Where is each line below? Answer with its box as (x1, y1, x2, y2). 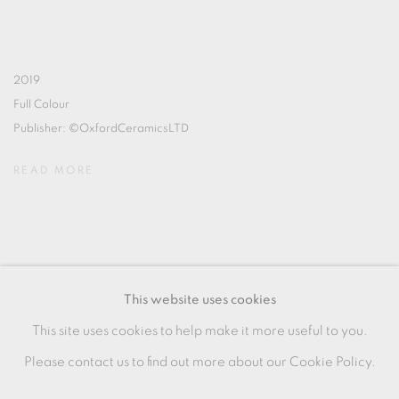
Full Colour (13, 99, 69, 110)
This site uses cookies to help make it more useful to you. (31, 324, 368, 338)
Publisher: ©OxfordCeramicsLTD (13, 123, 189, 134)
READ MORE (13, 165, 94, 175)
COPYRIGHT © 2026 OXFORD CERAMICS (13, 305, 265, 315)
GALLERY (13, 337, 69, 346)
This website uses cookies (123, 293, 276, 306)
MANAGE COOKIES (13, 274, 131, 284)
